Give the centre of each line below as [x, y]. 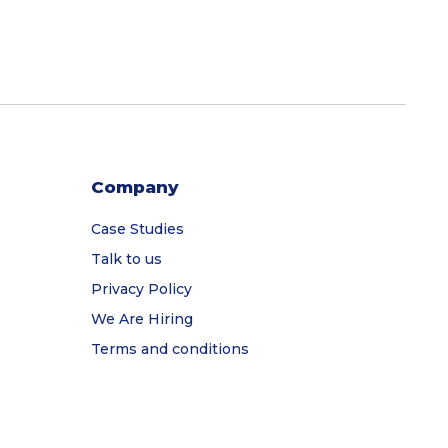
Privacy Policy [141, 289]
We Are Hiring [142, 319]
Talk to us [126, 259]
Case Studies [137, 229]
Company [135, 187]
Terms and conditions [170, 349]
